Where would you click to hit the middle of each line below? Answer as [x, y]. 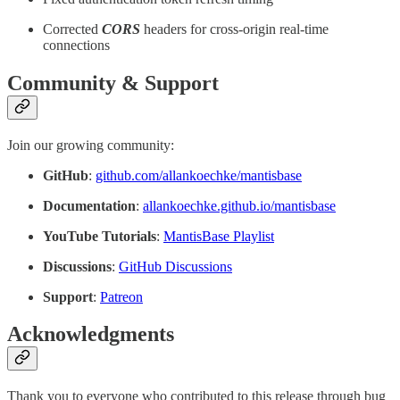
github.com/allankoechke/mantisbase [199, 175]
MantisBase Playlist [219, 236]
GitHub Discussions [175, 266]
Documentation [89, 205]
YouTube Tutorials [100, 236]
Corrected [72, 29]
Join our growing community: [91, 145]
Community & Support [113, 83]
